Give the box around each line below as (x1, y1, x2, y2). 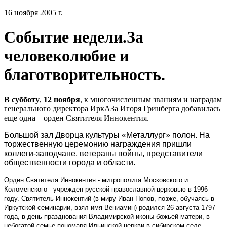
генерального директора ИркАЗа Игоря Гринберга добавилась (4, 104, 220, 113)
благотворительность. (4, 65, 165, 84)
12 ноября (42, 95, 80, 104)
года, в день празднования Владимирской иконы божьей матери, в (4, 212, 210, 220)
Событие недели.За (4, 28, 143, 47)
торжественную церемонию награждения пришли (4, 139, 192, 148)
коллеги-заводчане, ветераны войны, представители (4, 148, 203, 158)
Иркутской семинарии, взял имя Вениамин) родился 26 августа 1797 (4, 203, 215, 211)
